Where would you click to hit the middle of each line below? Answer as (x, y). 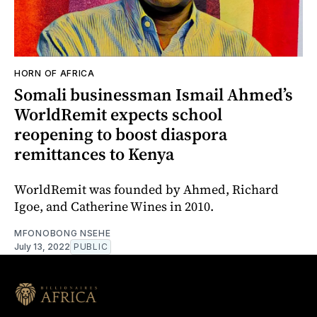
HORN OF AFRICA (54, 73)
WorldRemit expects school (118, 114)
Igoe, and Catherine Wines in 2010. (114, 206)
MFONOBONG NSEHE (63, 233)
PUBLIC (91, 246)
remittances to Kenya (94, 154)
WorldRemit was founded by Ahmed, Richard (146, 189)
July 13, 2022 (42, 246)
